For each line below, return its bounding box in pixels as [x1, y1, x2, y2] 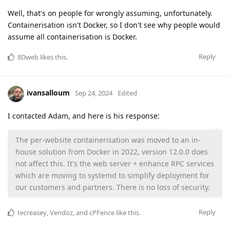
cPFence [89, 207, 114, 217]
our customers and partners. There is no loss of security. [15, 182, 210, 192]
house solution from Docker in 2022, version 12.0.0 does [15, 146, 208, 157]
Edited [118, 88, 137, 98]
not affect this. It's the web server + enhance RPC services [15, 158, 214, 168]
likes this [39, 52, 66, 62]
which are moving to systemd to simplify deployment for [15, 170, 209, 180]
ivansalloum [27, 88, 70, 98]
